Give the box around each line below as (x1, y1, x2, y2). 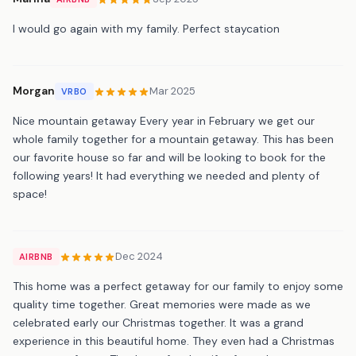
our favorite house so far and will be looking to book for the (13, 149, 326, 164)
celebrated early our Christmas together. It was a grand (13, 315, 304, 330)
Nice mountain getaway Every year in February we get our (13, 113, 315, 128)
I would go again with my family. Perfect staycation (13, 21, 280, 36)
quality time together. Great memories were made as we (13, 296, 311, 311)
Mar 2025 (149, 84, 195, 99)
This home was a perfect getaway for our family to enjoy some (13, 278, 343, 293)
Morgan (13, 83, 55, 99)
